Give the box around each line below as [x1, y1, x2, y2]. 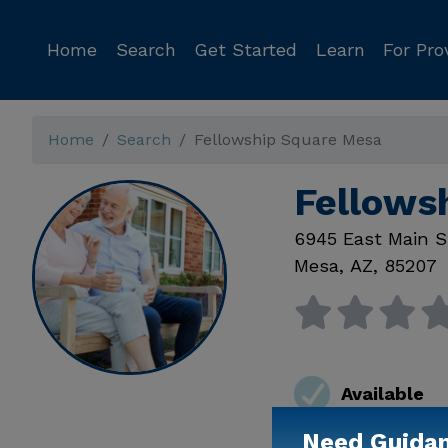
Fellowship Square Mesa [194, 130, 382, 149]
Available [340, 383, 424, 405]
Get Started [194, 39, 297, 60]
